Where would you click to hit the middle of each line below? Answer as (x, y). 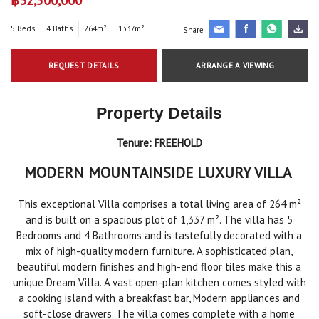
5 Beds (23, 29)
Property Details (159, 113)
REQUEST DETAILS (84, 65)
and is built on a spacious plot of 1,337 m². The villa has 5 (159, 219)
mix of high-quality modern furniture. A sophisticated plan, (159, 251)
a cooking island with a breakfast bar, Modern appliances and (159, 298)
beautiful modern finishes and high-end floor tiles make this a (159, 266)
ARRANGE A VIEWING (235, 65)
